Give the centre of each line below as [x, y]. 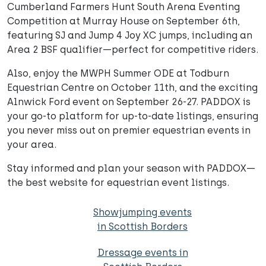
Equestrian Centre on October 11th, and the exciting [132, 88]
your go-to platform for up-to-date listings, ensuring [133, 116]
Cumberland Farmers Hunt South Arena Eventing [123, 7]
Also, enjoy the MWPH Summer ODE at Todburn [118, 74]
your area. [32, 145]
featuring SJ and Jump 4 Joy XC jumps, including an [130, 36]
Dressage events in [142, 253]
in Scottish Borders [142, 227]
